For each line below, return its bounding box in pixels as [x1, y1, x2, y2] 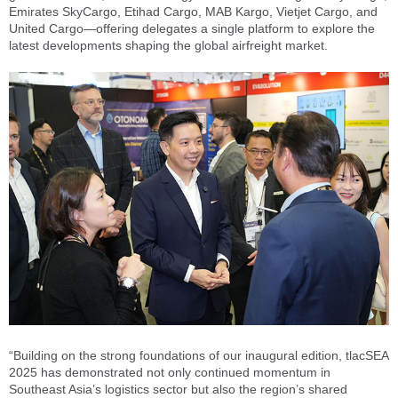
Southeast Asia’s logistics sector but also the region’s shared [9, 381, 347, 396]
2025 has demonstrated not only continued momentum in [9, 364, 330, 379]
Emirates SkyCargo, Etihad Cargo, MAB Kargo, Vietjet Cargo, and [9, 4, 378, 19]
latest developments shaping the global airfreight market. [9, 38, 328, 52]
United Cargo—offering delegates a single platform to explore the [9, 21, 375, 36]
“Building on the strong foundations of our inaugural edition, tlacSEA [9, 347, 388, 362]
